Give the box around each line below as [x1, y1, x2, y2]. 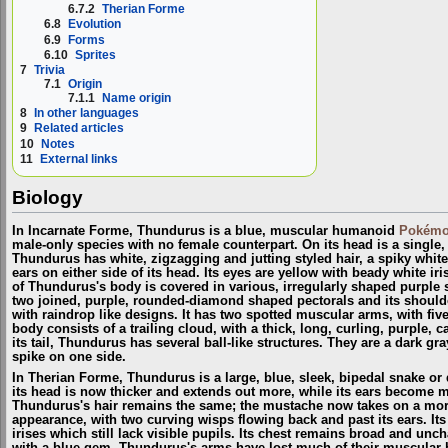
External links [40, 151, 118, 166]
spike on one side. [12, 350, 126, 365]
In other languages [34, 106, 139, 121]
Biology [12, 186, 83, 208]
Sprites [75, 47, 117, 62]
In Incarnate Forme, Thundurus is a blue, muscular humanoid [12, 224, 399, 239]
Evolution [68, 17, 122, 32]
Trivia [34, 62, 65, 77]
